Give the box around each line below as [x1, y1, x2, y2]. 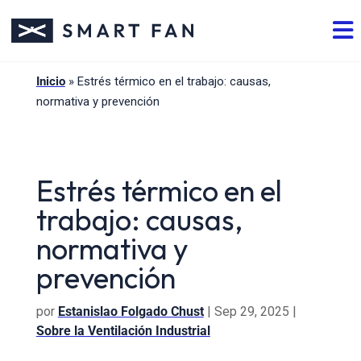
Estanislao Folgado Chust [57, 304, 204, 319]
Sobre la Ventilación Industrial [35, 323, 210, 338]
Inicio [35, 74, 65, 89]
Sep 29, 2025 [214, 304, 289, 319]
